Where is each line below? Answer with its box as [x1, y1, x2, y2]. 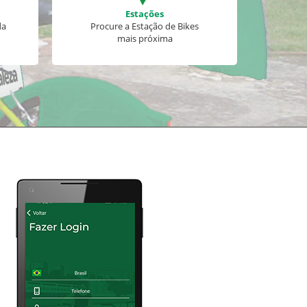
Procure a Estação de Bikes [90, 20, 199, 32]
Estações [125, 8, 164, 20]
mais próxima [116, 32, 173, 45]
